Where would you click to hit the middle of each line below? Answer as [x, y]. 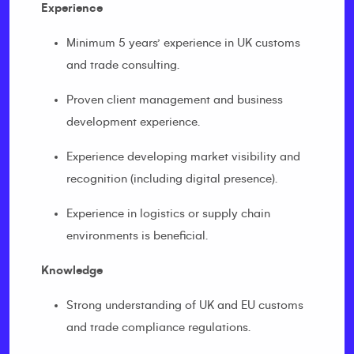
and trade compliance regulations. [158, 327]
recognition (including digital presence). [172, 179]
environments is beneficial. [137, 235]
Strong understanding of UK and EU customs [185, 305]
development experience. [133, 122]
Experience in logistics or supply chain [168, 213]
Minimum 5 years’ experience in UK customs [183, 43]
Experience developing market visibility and [183, 156]
